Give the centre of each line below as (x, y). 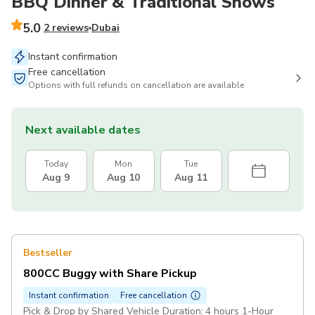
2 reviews (66, 27)
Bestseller (48, 252)
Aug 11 (191, 177)
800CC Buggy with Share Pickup (110, 273)
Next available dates (83, 130)
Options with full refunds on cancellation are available (136, 85)
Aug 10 (124, 177)
